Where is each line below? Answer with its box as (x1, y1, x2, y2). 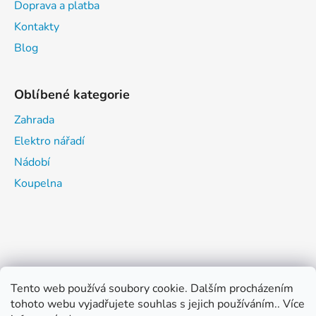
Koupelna (14, 176, 62, 192)
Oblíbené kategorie (14, 86, 130, 104)
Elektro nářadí (14, 133, 85, 150)
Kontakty (14, 19, 59, 35)
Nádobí (14, 154, 50, 171)
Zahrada (14, 112, 54, 128)
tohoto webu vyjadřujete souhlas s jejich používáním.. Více (11, 296, 305, 312)
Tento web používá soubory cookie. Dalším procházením (11, 281, 293, 296)
